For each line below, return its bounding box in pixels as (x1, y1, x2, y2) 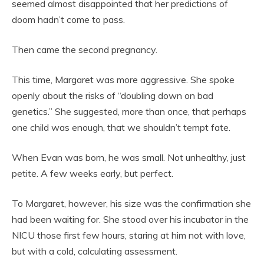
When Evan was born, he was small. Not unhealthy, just (12, 151, 246, 163)
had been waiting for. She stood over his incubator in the (12, 213, 249, 225)
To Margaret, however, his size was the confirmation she (12, 197, 251, 209)
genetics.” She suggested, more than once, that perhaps (12, 105, 246, 117)
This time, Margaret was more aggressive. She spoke (12, 73, 235, 85)
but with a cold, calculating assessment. (12, 245, 177, 257)
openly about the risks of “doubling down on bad (12, 89, 213, 101)
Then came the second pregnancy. (12, 43, 157, 55)
